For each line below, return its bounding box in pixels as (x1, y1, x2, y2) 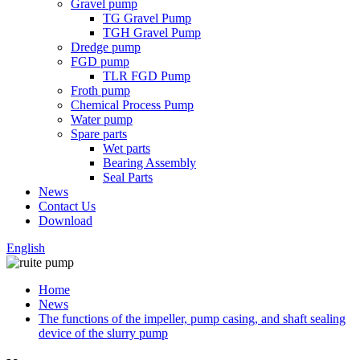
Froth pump (71, 84, 130, 97)
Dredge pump (71, 40, 141, 54)
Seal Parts (103, 170, 153, 184)
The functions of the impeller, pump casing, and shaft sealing (39, 312, 346, 325)
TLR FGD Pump (103, 69, 190, 83)
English (6, 241, 45, 255)
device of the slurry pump (39, 326, 168, 340)
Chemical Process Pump (71, 98, 194, 112)
